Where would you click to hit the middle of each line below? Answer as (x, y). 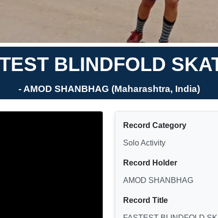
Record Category (155, 125)
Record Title (145, 200)
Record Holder (150, 163)
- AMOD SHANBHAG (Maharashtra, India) (109, 89)
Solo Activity (144, 143)
